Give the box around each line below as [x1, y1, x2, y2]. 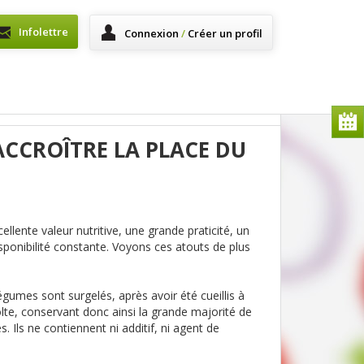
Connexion [124, 26, 181, 41]
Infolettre [19, 24, 68, 39]
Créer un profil [185, 26, 262, 41]
